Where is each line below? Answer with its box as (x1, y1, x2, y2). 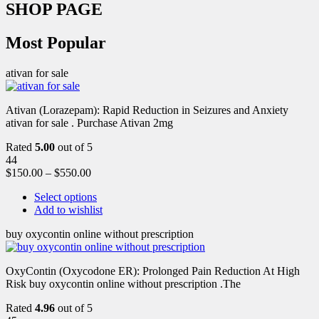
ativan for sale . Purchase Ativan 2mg (6, 116, 173, 129)
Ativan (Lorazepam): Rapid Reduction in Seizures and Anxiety (6, 103, 288, 116)
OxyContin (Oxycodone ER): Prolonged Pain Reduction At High (6, 264, 300, 277)
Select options (34, 190, 97, 203)
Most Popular (6, 33, 106, 52)
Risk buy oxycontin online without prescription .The (6, 277, 241, 290)
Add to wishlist (34, 203, 103, 216)
